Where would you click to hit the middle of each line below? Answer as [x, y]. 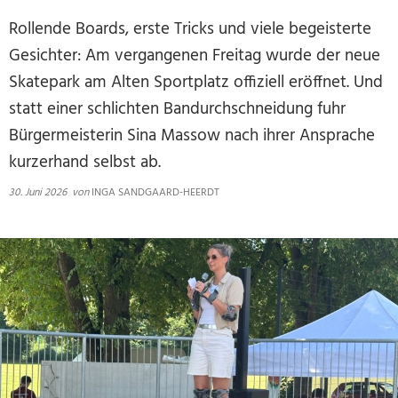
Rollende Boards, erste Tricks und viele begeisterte [190, 29]
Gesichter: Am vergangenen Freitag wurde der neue [195, 56]
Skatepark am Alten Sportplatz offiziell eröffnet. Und [196, 83]
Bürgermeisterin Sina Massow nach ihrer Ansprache [192, 136]
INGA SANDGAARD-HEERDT [154, 193]
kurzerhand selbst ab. [85, 163]
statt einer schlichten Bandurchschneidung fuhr [177, 109]
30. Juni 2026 [40, 193]
